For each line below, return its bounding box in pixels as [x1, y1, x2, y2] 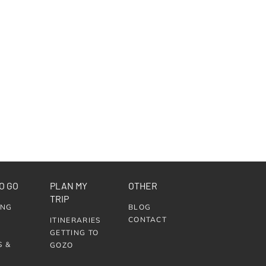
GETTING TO [50, 227, 99, 237]
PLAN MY [50, 180, 88, 191]
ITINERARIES [50, 215, 101, 224]
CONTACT [128, 214, 167, 224]
